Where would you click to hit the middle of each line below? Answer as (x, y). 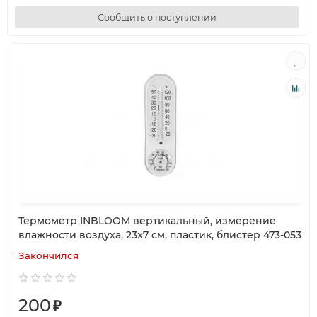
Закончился (48, 255)
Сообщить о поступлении (157, 17)
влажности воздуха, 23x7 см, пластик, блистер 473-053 (160, 235)
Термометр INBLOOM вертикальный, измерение (147, 221)
